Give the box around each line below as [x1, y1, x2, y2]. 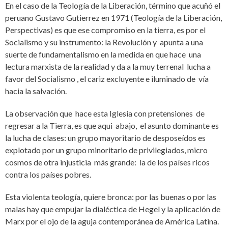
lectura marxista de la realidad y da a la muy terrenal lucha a [5, 62, 211, 71]
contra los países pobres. [5, 169, 91, 179]
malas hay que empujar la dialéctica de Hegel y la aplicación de [5, 204, 220, 214]
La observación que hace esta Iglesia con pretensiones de [5, 108, 205, 118]
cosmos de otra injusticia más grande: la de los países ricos [5, 157, 210, 167]
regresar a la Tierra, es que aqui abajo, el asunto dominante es [5, 121, 219, 130]
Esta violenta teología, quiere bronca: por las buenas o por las [5, 192, 216, 202]
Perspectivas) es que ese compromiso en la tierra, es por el [5, 25, 206, 35]
